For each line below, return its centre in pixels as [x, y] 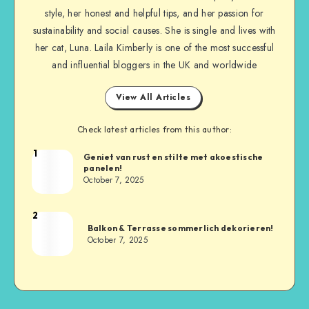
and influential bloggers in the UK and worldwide [154, 64]
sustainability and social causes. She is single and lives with [154, 30]
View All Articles [153, 97]
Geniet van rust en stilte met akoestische [173, 157]
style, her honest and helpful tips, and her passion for [154, 13]
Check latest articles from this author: [154, 129]
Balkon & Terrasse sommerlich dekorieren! [180, 228]
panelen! [103, 168]
